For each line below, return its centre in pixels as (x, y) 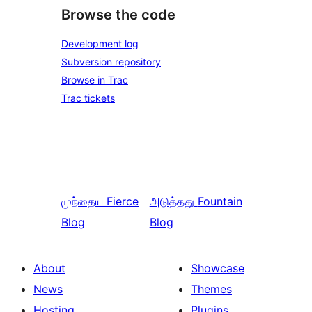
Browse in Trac (95, 80)
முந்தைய (82, 201)
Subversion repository (111, 62)
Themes (211, 289)
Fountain (220, 201)
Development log (100, 44)
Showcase (218, 268)
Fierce (123, 201)
